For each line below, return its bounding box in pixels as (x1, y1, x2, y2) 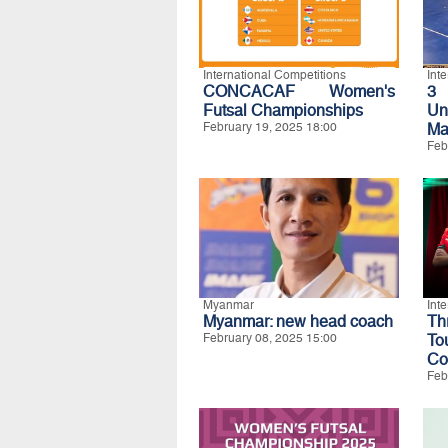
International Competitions (203, 68, 346, 82)
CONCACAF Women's (203, 82, 395, 101)
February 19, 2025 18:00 (203, 120, 337, 134)
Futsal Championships (203, 101, 363, 120)
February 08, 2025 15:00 (203, 331, 337, 345)
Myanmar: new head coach (203, 312, 393, 331)
